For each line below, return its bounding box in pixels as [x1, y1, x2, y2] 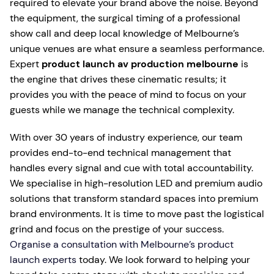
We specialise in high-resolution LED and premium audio [10, 176, 262, 190]
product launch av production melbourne [42, 57, 239, 70]
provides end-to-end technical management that [10, 146, 231, 159]
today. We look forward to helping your [76, 253, 250, 266]
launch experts [10, 253, 76, 266]
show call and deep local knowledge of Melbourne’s [10, 26, 239, 40]
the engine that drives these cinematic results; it [10, 72, 226, 86]
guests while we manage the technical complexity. [10, 103, 234, 116]
